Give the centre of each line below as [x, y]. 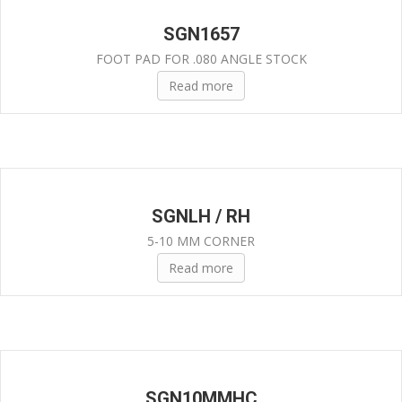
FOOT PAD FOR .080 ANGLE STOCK [201, 58]
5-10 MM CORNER [201, 240]
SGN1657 [201, 34]
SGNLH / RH [201, 216]
